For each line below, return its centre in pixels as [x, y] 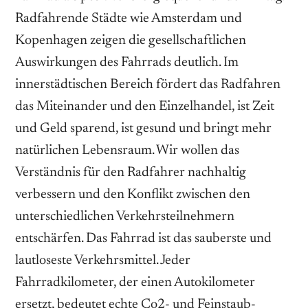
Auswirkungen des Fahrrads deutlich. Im [127, 63]
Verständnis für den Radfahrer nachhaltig [131, 173]
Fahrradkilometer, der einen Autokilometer [135, 283]
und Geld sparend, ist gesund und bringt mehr [143, 129]
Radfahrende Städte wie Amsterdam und [129, 19]
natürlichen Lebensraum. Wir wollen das [127, 151]
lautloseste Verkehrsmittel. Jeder [103, 261]
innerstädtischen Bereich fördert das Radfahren [148, 85]
